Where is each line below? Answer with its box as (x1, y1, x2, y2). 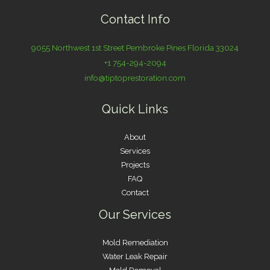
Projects (121, 160, 149, 169)
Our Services (99, 207, 171, 222)
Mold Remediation (102, 237, 168, 247)
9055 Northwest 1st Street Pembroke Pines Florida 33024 (31, 42, 239, 52)
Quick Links (102, 101, 168, 116)
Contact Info (100, 11, 170, 27)
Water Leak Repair (102, 251, 168, 261)
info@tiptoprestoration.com (84, 72, 186, 83)
